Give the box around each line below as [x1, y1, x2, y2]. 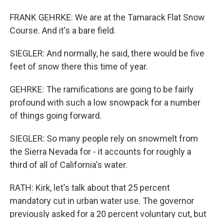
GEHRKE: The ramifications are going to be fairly [10, 84, 194, 94]
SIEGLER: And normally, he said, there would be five [10, 48, 204, 58]
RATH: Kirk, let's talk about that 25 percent [10, 182, 170, 193]
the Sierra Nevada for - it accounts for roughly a [10, 146, 191, 157]
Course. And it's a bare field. [10, 25, 116, 36]
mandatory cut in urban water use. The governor [10, 196, 194, 206]
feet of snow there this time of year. [10, 61, 148, 72]
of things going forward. [10, 110, 102, 121]
